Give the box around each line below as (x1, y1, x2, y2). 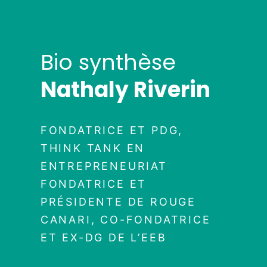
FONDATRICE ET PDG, (40, 124, 184, 137)
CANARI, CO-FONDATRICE (40, 213, 211, 226)
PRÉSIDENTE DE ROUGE (40, 195, 197, 209)
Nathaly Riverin (40, 74, 210, 105)
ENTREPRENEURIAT (40, 160, 167, 173)
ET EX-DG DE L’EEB (40, 231, 167, 244)
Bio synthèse (40, 47, 176, 78)
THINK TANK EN (40, 142, 145, 155)
